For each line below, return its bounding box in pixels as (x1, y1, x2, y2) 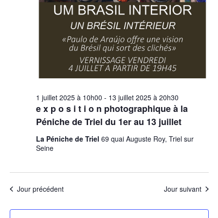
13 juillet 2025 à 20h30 (108, 92, 179, 102)
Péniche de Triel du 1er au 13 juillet (36, 115, 182, 128)
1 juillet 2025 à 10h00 (36, 92, 102, 102)
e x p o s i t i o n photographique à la (36, 102, 188, 115)
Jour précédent (17, 184, 64, 194)
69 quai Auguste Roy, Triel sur (101, 134, 194, 144)
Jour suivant (163, 184, 201, 194)
